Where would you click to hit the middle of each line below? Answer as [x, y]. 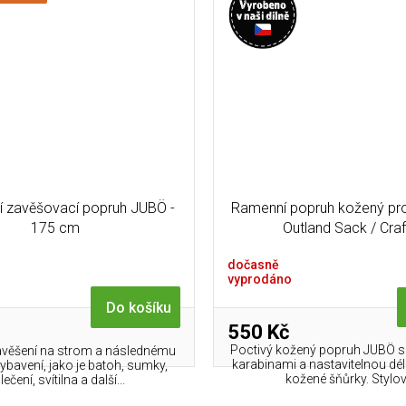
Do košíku [139, 308]
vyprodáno [260, 280]
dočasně [254, 265]
